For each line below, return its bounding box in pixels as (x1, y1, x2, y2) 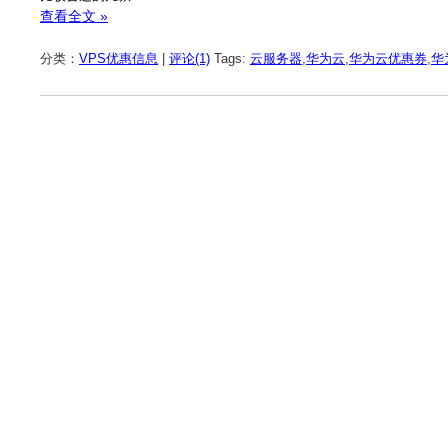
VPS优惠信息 (79, 51, 158, 67)
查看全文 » (40, 7, 108, 24)
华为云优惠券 (349, 51, 427, 67)
